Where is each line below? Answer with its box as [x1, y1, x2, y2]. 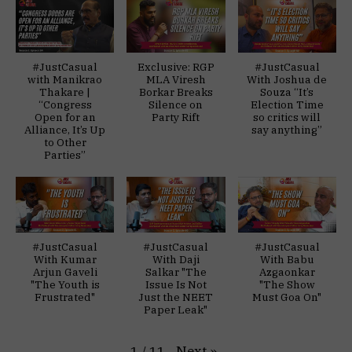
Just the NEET [138, 289, 214, 304]
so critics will [253, 110, 321, 125]
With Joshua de [247, 72, 328, 87]
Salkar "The [145, 264, 207, 279]
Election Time [250, 97, 324, 112]
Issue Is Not [145, 277, 207, 291]
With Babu [259, 251, 314, 266]
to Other [43, 135, 86, 150]
